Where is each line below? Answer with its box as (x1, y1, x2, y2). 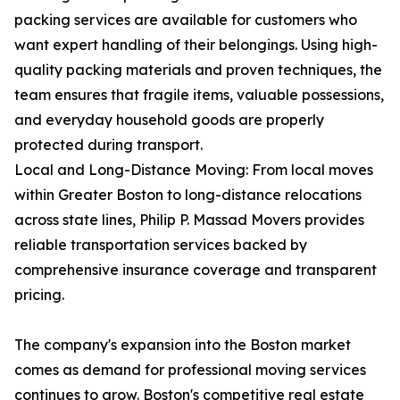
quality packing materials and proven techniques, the (14, 61, 382, 79)
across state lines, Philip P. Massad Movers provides (14, 211, 364, 229)
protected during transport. (14, 136, 203, 154)
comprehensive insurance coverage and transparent (14, 261, 377, 279)
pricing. (14, 286, 64, 304)
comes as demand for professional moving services (14, 361, 366, 379)
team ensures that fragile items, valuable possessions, (14, 86, 384, 104)
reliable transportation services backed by (14, 236, 307, 254)
